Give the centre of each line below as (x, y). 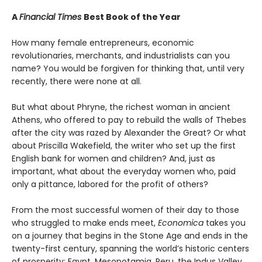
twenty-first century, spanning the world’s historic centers (130, 248)
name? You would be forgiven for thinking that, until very (128, 68)
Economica (181, 223)
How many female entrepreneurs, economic (103, 42)
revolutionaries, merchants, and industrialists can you (121, 55)
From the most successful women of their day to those (125, 210)
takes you (225, 223)
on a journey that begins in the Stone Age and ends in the (130, 235)
